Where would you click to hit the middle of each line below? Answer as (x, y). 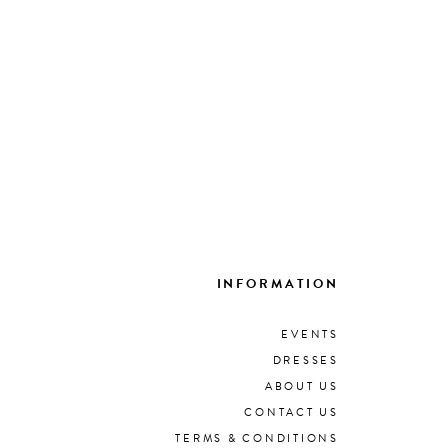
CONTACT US (291, 412)
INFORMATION (277, 283)
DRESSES (305, 360)
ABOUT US (301, 386)
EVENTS (310, 334)
